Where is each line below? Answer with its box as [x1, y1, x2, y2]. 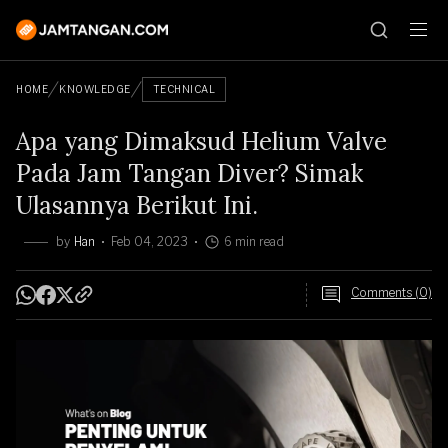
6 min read [224, 234, 284, 249]
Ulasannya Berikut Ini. [16, 190, 258, 221]
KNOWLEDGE [59, 83, 131, 95]
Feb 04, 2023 [111, 234, 188, 249]
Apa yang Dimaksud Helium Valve [16, 126, 387, 157]
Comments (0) [351, 285, 432, 300]
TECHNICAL [152, 83, 215, 95]
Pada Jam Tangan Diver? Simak [16, 158, 363, 189]
